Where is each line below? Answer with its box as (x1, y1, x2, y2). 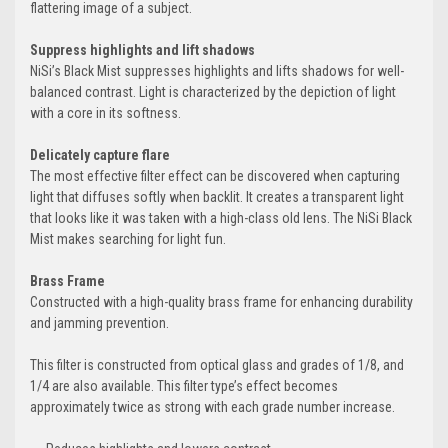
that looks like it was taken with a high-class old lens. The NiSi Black (30, 210, 412, 227)
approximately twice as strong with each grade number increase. (30, 399, 395, 416)
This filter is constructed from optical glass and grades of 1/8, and (30, 357, 404, 374)
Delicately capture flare (30, 147, 170, 164)
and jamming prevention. (30, 315, 169, 332)
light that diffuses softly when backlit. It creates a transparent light (30, 189, 404, 206)
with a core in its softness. (30, 105, 181, 122)
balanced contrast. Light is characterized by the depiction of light (30, 84, 396, 101)
